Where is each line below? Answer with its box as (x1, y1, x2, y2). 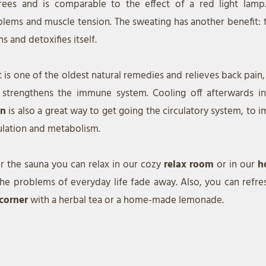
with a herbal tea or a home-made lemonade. (30, 192, 224, 208)
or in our (217, 157, 258, 173)
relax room (164, 157, 217, 173)
